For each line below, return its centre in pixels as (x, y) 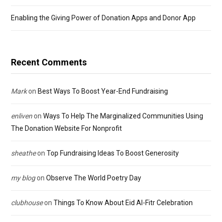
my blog (23, 178)
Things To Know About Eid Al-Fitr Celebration (123, 203)
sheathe (23, 153)
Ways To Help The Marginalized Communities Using (123, 116)
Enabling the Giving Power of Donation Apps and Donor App (103, 18)
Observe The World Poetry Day (94, 178)
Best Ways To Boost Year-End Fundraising (103, 91)
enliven (22, 116)
